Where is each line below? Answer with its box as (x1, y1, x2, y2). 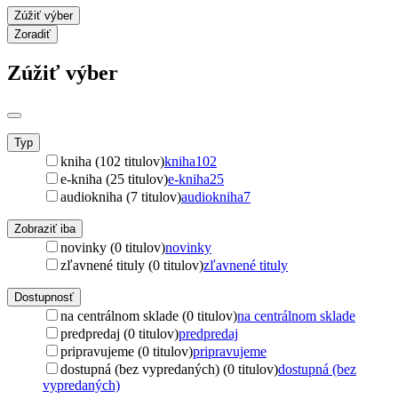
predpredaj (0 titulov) (60, 325, 179, 341)
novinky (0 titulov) (60, 239, 165, 255)
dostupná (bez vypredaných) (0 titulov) (60, 361, 278, 377)
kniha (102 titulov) (60, 153, 164, 169)
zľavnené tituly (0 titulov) (60, 257, 203, 273)
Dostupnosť (14, 290, 74, 304)
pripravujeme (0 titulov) (60, 343, 193, 359)
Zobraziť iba (14, 221, 76, 235)
